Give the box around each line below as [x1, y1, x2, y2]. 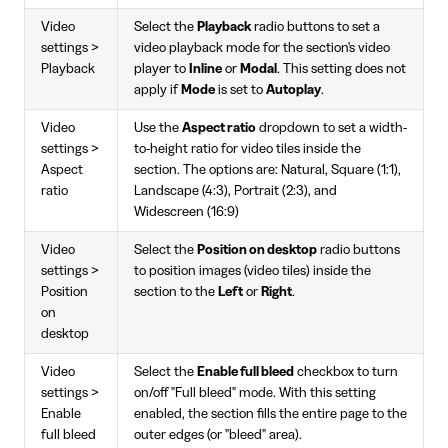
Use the [134, 121, 182, 136]
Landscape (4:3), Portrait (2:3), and [134, 184, 337, 199]
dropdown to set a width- [256, 121, 407, 136]
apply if [134, 83, 181, 98]
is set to [215, 83, 266, 98]
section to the [134, 285, 218, 300]
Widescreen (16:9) [134, 205, 239, 220]
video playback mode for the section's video [134, 41, 390, 56]
